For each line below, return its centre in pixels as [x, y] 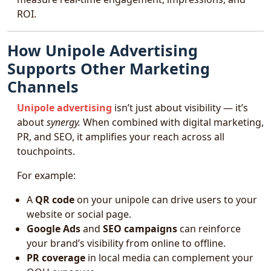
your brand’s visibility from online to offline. [126, 243]
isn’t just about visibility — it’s [180, 108]
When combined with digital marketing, [172, 122]
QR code [55, 200]
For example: [46, 175]
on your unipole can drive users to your [166, 200]
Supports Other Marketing [109, 68]
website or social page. [79, 214]
